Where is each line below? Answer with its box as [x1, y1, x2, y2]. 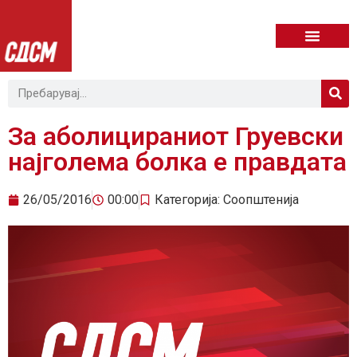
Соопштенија [223, 191, 299, 207]
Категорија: [155, 191, 223, 207]
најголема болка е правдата [8, 146, 347, 177]
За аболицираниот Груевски [8, 120, 343, 151]
